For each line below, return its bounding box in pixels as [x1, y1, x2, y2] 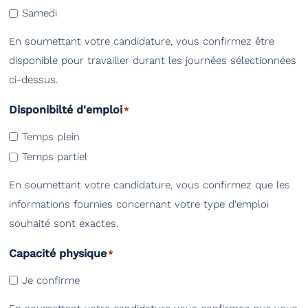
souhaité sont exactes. [9, 217, 118, 230]
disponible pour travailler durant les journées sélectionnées [9, 54, 296, 67]
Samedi [22, 7, 57, 20]
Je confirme [22, 274, 80, 287]
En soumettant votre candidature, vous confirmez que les [9, 179, 290, 192]
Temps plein [22, 130, 80, 143]
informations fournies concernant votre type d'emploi [9, 198, 269, 211]
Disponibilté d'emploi [9, 103, 122, 117]
